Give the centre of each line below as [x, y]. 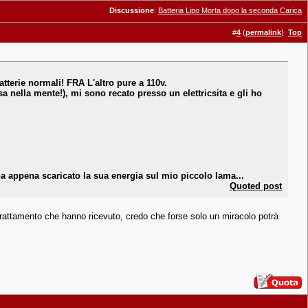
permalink [263, 32]
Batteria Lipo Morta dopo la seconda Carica [230, 10]
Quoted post [256, 186]
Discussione [132, 10]
